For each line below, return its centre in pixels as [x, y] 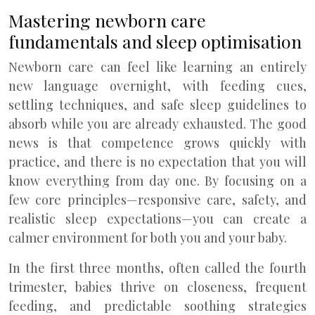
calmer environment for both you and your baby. [148, 238]
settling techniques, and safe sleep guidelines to [157, 105]
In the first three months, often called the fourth [157, 268]
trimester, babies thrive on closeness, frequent [157, 287]
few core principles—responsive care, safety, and [157, 200]
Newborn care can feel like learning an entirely [157, 67]
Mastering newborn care [107, 20]
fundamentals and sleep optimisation [155, 41]
